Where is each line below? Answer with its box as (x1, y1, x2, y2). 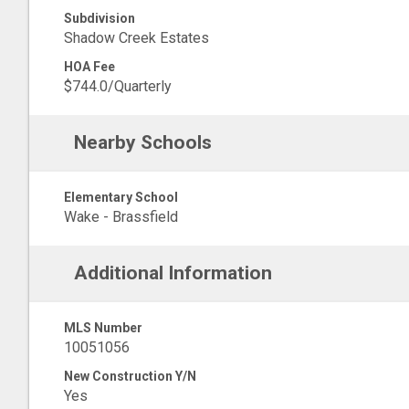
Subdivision (64, 11, 135, 26)
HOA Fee (64, 59, 115, 74)
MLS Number (64, 320, 142, 335)
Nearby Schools (73, 131, 212, 153)
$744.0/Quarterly (64, 78, 172, 95)
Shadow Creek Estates (64, 29, 209, 47)
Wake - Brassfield (64, 208, 178, 225)
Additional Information (73, 262, 272, 284)
